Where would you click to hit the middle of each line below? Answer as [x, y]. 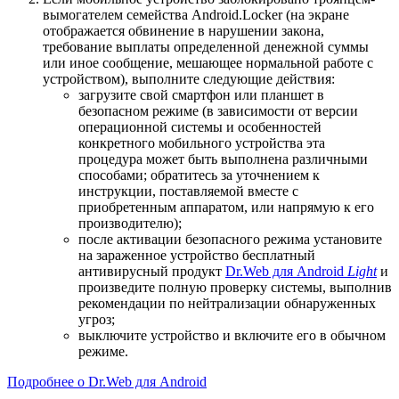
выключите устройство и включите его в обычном [232, 335]
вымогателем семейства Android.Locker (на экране [196, 14]
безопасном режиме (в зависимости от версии [218, 110]
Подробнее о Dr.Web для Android [107, 381]
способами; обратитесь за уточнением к [199, 175]
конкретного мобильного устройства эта [202, 142]
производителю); [130, 223]
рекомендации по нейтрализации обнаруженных [227, 303]
